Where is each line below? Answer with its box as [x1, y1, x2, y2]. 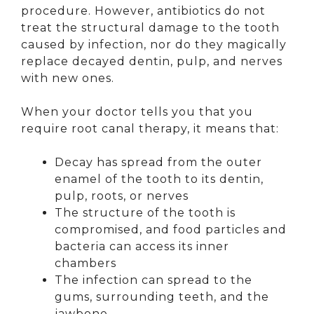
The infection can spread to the [55, 273, 252, 287]
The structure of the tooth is [55, 205, 235, 219]
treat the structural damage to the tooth [21, 20, 280, 34]
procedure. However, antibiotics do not [21, 4, 266, 18]
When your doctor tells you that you [21, 104, 253, 118]
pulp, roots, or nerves [55, 189, 189, 203]
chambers [55, 256, 116, 270]
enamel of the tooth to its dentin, [55, 172, 264, 186]
